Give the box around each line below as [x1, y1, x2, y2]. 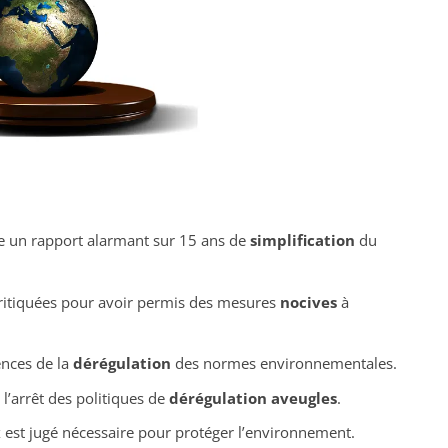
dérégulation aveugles [168, 387, 337, 408]
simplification [249, 230, 355, 251]
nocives [279, 291, 337, 312]
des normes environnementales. [170, 353, 397, 374]
